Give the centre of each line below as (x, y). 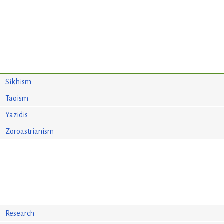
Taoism (17, 98)
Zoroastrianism (29, 131)
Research (20, 213)
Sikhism (18, 82)
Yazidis (16, 115)
